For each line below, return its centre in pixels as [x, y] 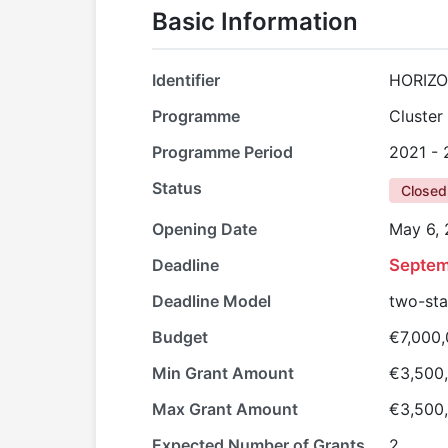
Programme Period [222, 152]
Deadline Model [211, 301]
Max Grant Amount [225, 409]
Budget [180, 337]
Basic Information [255, 21]
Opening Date [204, 229]
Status [177, 188]
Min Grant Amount [223, 373]
